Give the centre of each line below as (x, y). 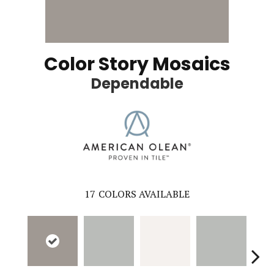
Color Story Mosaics (137, 65)
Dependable (137, 84)
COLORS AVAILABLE (144, 194)
